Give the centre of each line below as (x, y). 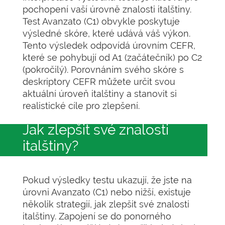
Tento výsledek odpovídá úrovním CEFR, (109, 45)
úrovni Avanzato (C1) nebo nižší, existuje (107, 192)
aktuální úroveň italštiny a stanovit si (100, 94)
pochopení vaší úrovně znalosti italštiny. (107, 9)
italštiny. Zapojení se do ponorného (97, 216)
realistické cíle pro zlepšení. (81, 106)
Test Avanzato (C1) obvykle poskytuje (101, 21)
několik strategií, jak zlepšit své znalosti (106, 204)
